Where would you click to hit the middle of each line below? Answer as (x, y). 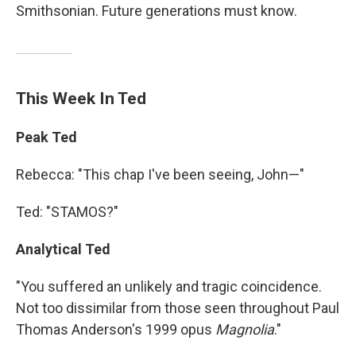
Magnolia (245, 329)
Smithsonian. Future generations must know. (157, 10)
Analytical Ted (63, 249)
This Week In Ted (81, 98)
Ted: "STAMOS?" (67, 211)
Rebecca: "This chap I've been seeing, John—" (160, 174)
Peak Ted (46, 137)
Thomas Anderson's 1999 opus (116, 329)
